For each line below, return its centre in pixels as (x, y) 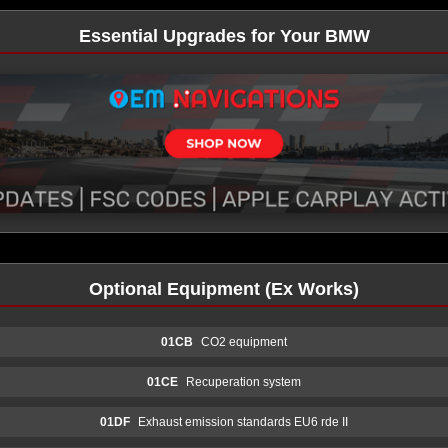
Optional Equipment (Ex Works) (224, 288)
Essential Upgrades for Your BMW (224, 36)
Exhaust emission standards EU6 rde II (243, 421)
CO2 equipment (244, 341)
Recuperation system (243, 381)
